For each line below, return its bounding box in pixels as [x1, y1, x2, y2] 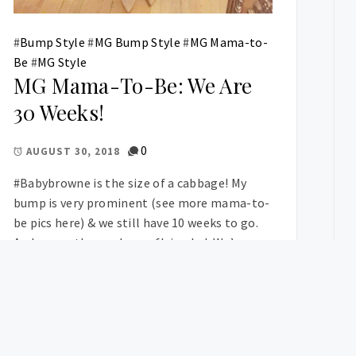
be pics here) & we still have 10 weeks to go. [13, 215, 258, 231]
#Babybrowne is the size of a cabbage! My [13, 175, 247, 192]
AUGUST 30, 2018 [25, 144, 120, 158]
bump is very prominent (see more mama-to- [13, 195, 270, 211]
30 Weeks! [13, 99, 105, 127]
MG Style [37, 54, 87, 71]
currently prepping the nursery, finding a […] [13, 254, 268, 271]
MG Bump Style [94, 34, 180, 51]
